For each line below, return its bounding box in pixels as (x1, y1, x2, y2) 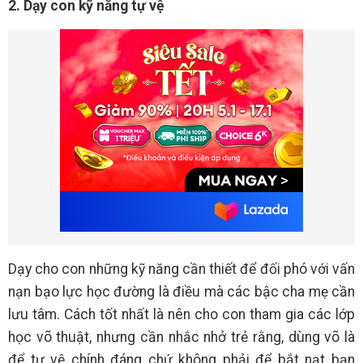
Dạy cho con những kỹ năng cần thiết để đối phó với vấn (8, 260, 355, 277)
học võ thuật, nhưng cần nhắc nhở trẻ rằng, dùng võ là (8, 328, 355, 345)
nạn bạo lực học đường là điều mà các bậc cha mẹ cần (8, 283, 355, 300)
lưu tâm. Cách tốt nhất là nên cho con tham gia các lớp (8, 305, 355, 322)
